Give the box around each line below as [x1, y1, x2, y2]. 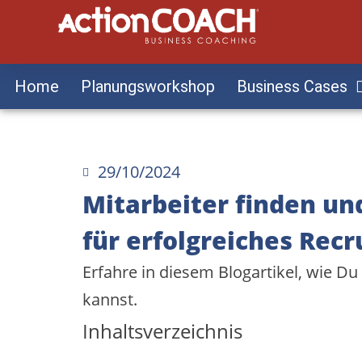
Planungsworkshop [81, 76, 215, 96]
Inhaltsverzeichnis [82, 317, 242, 344]
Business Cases [237, 76, 347, 96]
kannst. [82, 288, 137, 310]
